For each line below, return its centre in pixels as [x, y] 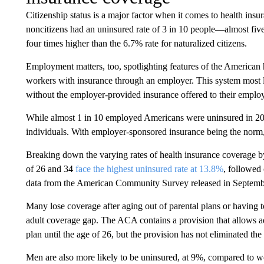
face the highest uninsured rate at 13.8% [149, 169]
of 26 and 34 [50, 169]
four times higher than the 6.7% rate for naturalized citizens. [136, 43]
